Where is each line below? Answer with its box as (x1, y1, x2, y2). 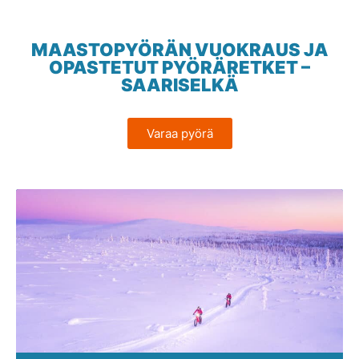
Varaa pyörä (146, 126, 213, 141)
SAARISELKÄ (120, 75, 239, 95)
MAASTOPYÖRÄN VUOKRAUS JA (30, 39, 329, 60)
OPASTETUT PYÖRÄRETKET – (49, 57, 310, 78)
